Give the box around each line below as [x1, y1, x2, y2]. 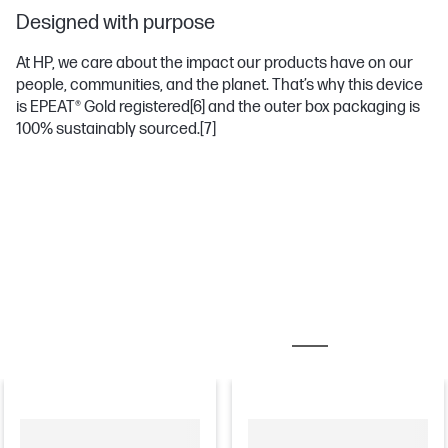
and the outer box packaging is [205, 98, 420, 118]
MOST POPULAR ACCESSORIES [56, 325, 236, 341]
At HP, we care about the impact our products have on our [16, 54, 413, 74]
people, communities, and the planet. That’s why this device [16, 76, 423, 96]
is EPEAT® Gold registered [16, 98, 190, 118]
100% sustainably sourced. [16, 120, 200, 140]
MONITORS [356, 325, 420, 341]
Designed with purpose [16, 11, 215, 36]
